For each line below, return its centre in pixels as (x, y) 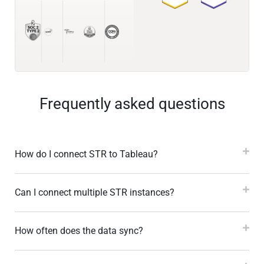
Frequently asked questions (132, 104)
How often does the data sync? (79, 231)
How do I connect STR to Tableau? (86, 154)
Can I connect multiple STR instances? (95, 193)
